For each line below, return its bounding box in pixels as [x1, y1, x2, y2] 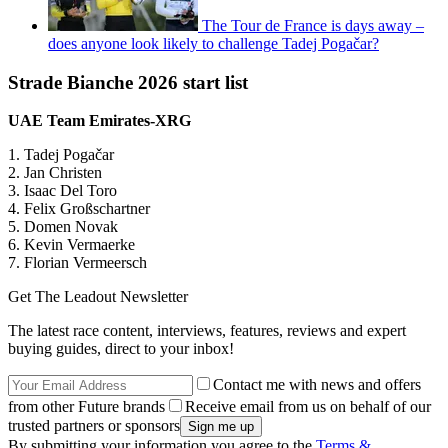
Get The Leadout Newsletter [8, 288, 188, 306]
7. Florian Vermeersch [8, 254, 147, 272]
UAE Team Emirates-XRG [8, 112, 191, 130]
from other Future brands [8, 398, 165, 416]
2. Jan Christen [8, 164, 102, 182]
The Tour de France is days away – [202, 16, 424, 34]
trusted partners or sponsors [8, 417, 180, 435]
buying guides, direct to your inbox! [8, 340, 234, 358]
